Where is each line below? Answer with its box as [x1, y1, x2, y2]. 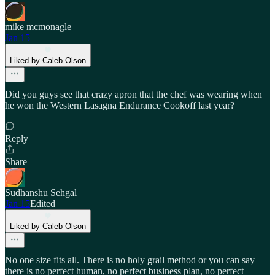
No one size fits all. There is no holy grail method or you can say [5, 255, 255, 265]
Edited [30, 198, 55, 209]
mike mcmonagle [5, 21, 71, 32]
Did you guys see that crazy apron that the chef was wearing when [5, 89, 262, 99]
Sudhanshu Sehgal [5, 187, 77, 198]
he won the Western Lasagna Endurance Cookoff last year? [5, 100, 234, 110]
